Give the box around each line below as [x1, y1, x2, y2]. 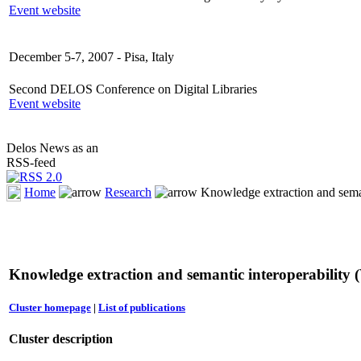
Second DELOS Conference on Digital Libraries [9, 82, 257, 97]
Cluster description [9, 332, 113, 346]
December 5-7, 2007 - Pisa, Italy [9, 50, 174, 64]
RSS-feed [6, 156, 56, 170]
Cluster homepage [9, 301, 91, 314]
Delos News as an [6, 141, 98, 156]
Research [105, 185, 151, 199]
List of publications [98, 301, 185, 314]
